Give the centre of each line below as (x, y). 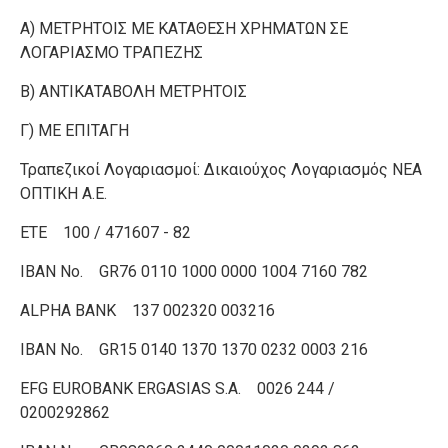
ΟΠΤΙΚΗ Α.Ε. (63, 193)
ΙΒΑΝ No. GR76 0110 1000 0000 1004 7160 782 (194, 271)
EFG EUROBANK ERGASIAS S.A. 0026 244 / (177, 388)
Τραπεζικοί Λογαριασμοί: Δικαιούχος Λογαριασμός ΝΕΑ (221, 169)
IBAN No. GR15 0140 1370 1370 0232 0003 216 (194, 349)
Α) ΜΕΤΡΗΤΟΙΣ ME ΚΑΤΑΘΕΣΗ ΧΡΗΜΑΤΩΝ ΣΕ (184, 28)
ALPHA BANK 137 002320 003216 (147, 310)
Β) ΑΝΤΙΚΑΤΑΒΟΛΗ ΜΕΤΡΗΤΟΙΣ (133, 91)
